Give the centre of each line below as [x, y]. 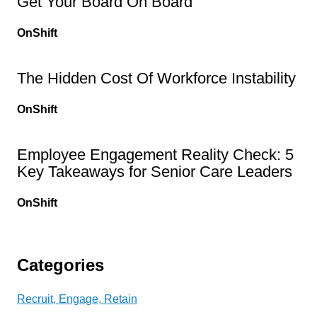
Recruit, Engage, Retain [77, 299]
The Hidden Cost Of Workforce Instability [156, 78]
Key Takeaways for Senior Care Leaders [155, 171]
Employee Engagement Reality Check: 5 [155, 154]
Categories [60, 265]
